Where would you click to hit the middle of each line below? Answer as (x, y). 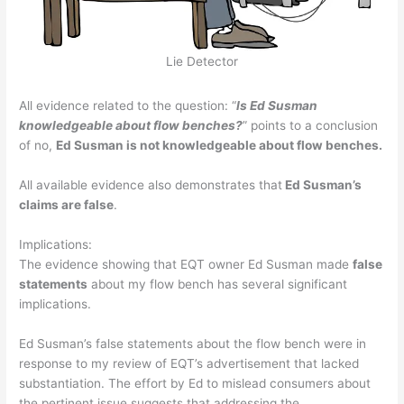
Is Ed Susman (277, 105)
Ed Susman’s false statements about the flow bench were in (193, 343)
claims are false (67, 204)
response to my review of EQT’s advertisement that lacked (189, 363)
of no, (38, 145)
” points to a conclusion (311, 125)
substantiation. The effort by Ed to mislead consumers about (195, 383)
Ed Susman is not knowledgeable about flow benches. (220, 145)
